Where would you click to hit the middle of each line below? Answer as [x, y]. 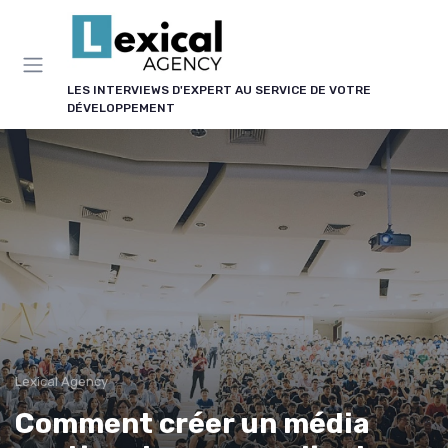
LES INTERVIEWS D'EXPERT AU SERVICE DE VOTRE [219, 90]
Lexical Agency [61, 381]
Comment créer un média [192, 423]
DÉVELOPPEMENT [121, 108]
